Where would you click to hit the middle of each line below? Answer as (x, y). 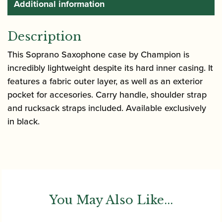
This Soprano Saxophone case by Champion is (98, 55)
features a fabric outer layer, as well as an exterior (105, 81)
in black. (24, 121)
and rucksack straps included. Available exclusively (107, 108)
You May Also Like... (111, 200)
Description (44, 37)
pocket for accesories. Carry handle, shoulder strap (107, 95)
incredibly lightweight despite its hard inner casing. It (110, 68)
